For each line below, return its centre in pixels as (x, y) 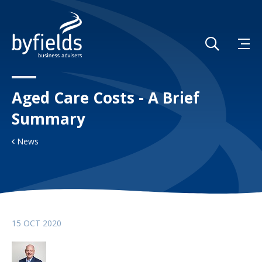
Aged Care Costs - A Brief (106, 98)
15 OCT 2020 (37, 223)
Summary (49, 119)
